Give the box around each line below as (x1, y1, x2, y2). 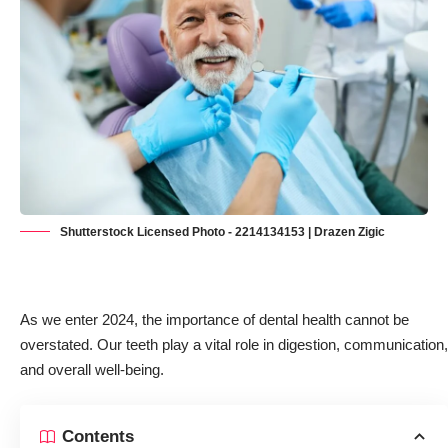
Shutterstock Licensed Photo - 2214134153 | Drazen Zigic (60, 225, 385, 240)
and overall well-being (20, 361, 160, 379)
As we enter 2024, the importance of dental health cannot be (20, 311, 409, 329)
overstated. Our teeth (20, 336, 162, 354)
